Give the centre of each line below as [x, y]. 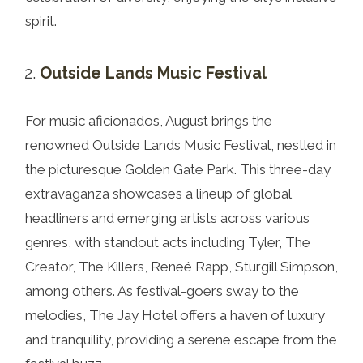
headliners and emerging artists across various [167, 218]
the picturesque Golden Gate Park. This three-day [178, 169]
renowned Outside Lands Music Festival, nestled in [181, 145]
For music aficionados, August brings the [149, 120]
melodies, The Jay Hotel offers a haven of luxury [175, 315]
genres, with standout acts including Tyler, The [168, 242]
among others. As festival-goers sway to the [162, 290]
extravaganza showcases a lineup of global [158, 193]
